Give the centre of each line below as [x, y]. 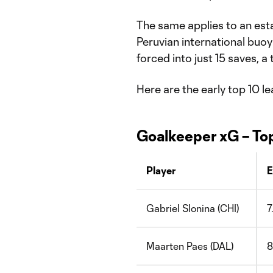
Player [161, 170]
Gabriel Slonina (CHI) [193, 208]
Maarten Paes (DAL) [190, 246]
